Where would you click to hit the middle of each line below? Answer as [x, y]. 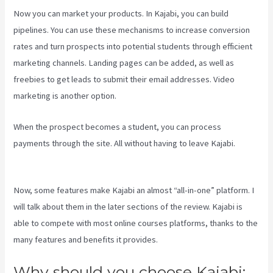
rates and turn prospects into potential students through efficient [133, 47]
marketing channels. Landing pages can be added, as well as [124, 63]
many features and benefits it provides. [86, 239]
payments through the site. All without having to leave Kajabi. [125, 143]
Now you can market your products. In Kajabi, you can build [121, 14]
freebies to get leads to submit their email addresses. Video [124, 80]
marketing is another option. [65, 96]
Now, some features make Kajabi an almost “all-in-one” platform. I [134, 190]
